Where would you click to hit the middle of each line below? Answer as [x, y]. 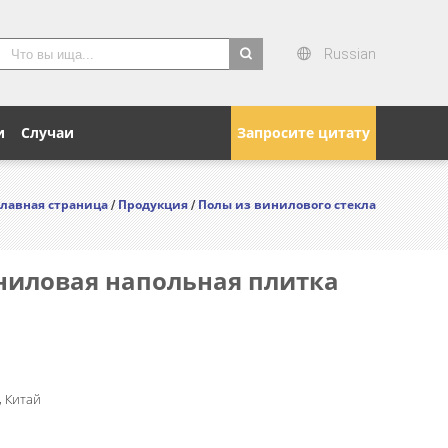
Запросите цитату [303, 132]
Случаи [47, 132]
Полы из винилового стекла [287, 204]
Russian [350, 54]
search [251, 82]
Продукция [153, 204]
